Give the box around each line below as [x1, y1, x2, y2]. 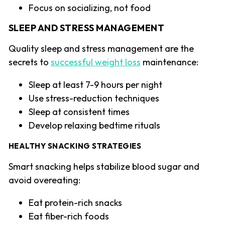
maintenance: [140, 56, 198, 68]
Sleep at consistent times [28, 106, 130, 118]
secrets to [8, 56, 51, 68]
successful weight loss [50, 56, 141, 68]
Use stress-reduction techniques [28, 92, 159, 104]
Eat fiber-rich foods [28, 210, 109, 222]
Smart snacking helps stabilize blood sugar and [8, 161, 199, 173]
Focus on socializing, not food [28, 2, 151, 14]
